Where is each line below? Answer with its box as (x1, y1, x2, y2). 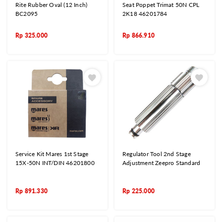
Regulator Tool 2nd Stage (122, 150, 191, 158)
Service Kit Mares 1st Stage (15, 150, 89, 158)
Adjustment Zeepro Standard (122, 159, 201, 167)
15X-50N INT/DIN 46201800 (15, 159, 95, 167)
